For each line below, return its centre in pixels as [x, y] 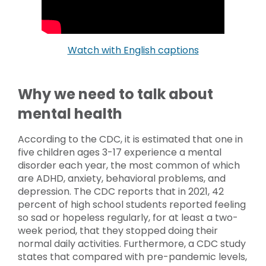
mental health [70, 113]
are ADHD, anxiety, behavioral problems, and [122, 178]
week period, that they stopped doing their [118, 230]
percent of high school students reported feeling [132, 204]
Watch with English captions [133, 50]
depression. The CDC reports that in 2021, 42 [121, 191]
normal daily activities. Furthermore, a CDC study [132, 243]
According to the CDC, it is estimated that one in [130, 139]
